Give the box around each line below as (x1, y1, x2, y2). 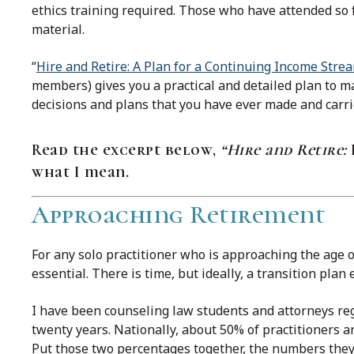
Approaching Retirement (32, 198, 326, 230)
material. (32, 20, 85, 38)
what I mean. (32, 162, 134, 182)
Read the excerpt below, (32, 140, 220, 160)
